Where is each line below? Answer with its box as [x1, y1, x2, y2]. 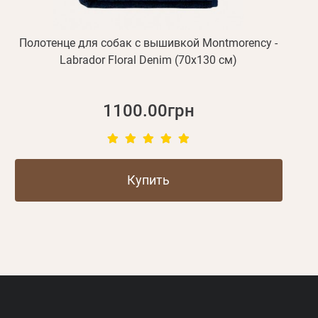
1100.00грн [102, 101, 194, 121]
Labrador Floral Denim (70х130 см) [60, 53, 238, 67]
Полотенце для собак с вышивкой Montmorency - [19, 36, 278, 50]
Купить [127, 172, 170, 188]
